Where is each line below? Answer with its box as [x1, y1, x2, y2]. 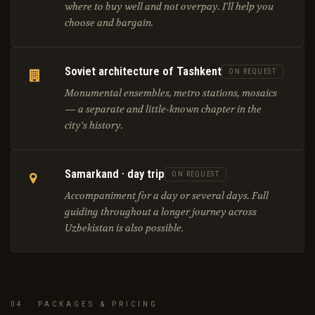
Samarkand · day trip [65, 167, 165, 181]
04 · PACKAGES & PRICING [11, 300, 158, 309]
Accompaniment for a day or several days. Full [65, 189, 269, 202]
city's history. [65, 119, 123, 132]
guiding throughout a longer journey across [65, 205, 257, 219]
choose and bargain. [65, 16, 153, 30]
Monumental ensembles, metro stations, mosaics [65, 86, 277, 100]
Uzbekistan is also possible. [65, 221, 184, 235]
